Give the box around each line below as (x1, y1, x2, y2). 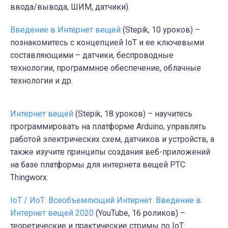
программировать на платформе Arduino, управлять (10, 121, 206, 131)
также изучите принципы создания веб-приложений (10, 147, 210, 157)
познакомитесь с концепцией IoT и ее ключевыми (10, 37, 204, 47)
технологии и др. (10, 75, 73, 85)
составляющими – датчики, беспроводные (10, 50, 174, 60)
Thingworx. (10, 172, 48, 182)
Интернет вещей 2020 (10, 208, 94, 218)
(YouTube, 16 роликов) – (94, 208, 185, 218)
